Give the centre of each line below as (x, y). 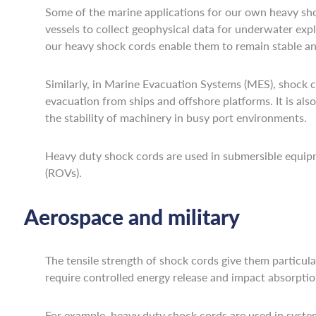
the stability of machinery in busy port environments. (176, 117)
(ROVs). (63, 172)
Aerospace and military (132, 217)
